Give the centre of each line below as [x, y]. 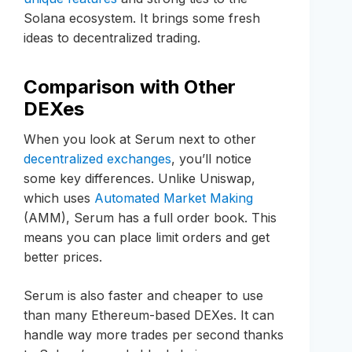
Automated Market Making [174, 198]
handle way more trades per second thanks [154, 335]
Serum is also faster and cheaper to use [143, 296]
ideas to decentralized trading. [112, 38]
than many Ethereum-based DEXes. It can [149, 315]
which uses [59, 198]
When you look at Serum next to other [140, 139]
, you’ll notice [211, 159]
